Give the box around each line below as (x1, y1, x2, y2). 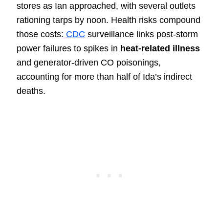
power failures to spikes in (16, 43, 120, 53)
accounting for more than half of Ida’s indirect (16, 71, 192, 82)
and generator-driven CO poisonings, (16, 57, 161, 67)
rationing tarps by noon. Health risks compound (16, 15, 200, 25)
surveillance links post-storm (85, 29, 198, 39)
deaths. (16, 86, 45, 96)
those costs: (16, 29, 66, 39)
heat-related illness (120, 43, 200, 53)
